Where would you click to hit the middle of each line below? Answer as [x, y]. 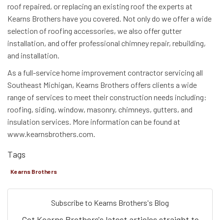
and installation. [33, 55]
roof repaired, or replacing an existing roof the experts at [100, 6]
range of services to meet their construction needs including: [107, 97]
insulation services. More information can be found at [94, 121]
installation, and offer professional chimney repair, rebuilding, [107, 43]
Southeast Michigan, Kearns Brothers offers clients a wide [102, 84]
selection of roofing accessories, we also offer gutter [95, 30]
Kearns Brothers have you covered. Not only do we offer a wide [110, 18]
